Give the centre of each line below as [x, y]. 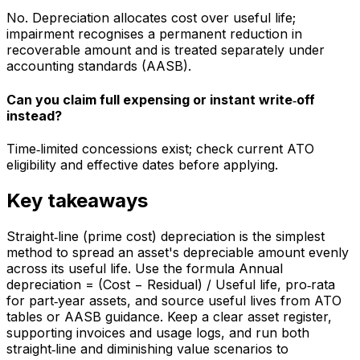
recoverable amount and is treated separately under [166, 50]
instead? [34, 115]
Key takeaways [77, 200]
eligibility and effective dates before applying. [142, 164]
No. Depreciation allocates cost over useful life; [151, 18]
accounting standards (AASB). [99, 66]
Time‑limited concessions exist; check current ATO [160, 148]
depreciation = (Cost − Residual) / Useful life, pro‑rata [171, 284]
